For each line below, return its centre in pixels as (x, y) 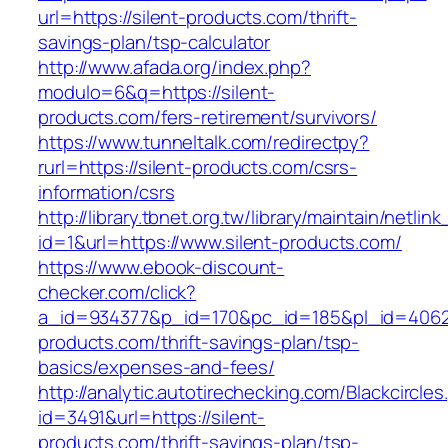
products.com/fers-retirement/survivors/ (208, 117)
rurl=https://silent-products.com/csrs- (198, 167)
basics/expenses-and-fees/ (156, 367)
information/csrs (106, 192)
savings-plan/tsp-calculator (154, 42)
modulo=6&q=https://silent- (157, 92)
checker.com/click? (117, 292)
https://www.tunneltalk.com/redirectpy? (204, 142)
